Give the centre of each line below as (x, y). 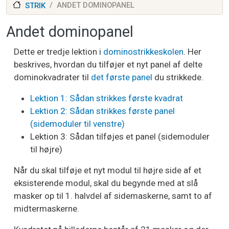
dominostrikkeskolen (143, 52)
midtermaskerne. (47, 209)
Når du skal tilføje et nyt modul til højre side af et (108, 170)
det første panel (122, 77)
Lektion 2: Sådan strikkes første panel (102, 111)
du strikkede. (178, 77)
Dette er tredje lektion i (59, 52)
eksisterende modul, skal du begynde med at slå (106, 183)
